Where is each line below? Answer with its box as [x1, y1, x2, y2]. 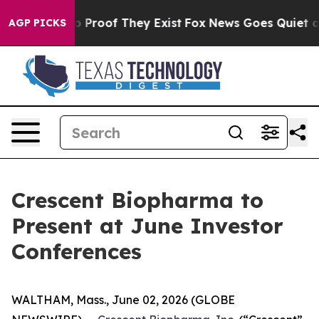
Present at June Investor [11, 212, 283, 239]
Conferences [11, 238, 142, 265]
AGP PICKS [9, 16, 66, 29]
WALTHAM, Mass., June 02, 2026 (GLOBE [11, 293, 235, 307]
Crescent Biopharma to [11, 187, 263, 214]
